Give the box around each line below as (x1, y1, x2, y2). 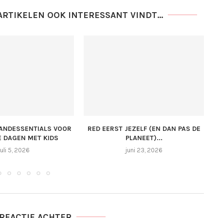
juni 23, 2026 (125, 146, 163, 154)
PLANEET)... (125, 133, 163, 142)
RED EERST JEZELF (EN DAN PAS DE (87, 124, 200, 133)
